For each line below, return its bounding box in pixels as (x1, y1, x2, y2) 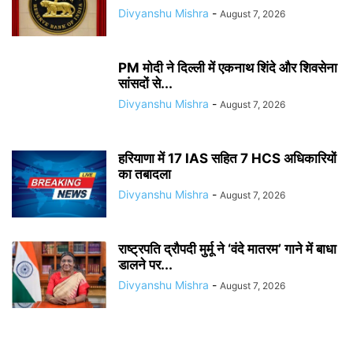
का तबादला (118, 166, 171, 182)
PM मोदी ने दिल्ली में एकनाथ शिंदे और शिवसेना (118, 60, 337, 76)
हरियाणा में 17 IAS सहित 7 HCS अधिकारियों (118, 150, 336, 166)
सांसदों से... (118, 76, 173, 91)
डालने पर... (118, 257, 173, 273)
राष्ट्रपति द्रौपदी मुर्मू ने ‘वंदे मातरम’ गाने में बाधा (118, 241, 336, 257)
